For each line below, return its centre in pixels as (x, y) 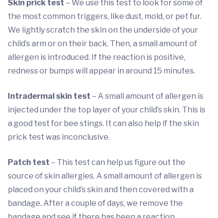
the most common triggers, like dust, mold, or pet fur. (105, 17)
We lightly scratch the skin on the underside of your (103, 30)
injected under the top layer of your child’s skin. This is (107, 110)
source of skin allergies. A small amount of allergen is (105, 176)
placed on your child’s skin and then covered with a (101, 190)
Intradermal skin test (50, 96)
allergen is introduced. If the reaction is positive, (97, 57)
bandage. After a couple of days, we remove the (95, 203)
